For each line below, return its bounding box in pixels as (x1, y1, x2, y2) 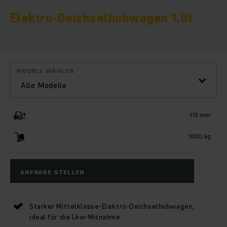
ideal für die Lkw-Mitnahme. (29, 211, 123, 222)
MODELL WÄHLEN (16, 66, 74, 75)
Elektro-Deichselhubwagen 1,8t (10, 10, 193, 27)
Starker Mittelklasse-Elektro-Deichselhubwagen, (29, 201, 195, 211)
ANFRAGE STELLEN (20, 167, 85, 176)
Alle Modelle (21, 80, 67, 91)
